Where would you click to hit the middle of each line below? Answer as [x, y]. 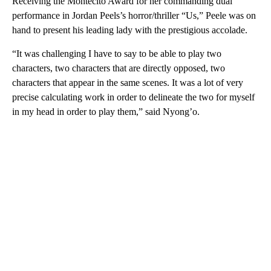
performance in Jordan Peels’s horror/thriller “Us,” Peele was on [134, 15]
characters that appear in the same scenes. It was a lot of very [128, 82]
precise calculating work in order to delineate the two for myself [133, 97]
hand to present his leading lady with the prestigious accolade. [131, 30]
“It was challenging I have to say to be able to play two [117, 53]
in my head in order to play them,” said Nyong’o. [106, 111]
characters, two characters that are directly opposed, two [119, 68]
